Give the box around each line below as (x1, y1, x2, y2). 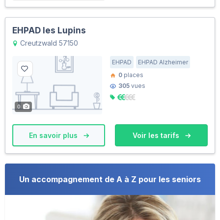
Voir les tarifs (132, 131, 181, 140)
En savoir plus (28, 131, 80, 140)
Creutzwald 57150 (18, 39, 78, 48)
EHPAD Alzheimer (138, 58, 188, 66)
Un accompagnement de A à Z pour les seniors (19, 174, 201, 185)
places (122, 71, 143, 79)
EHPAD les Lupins (12, 26, 86, 36)
